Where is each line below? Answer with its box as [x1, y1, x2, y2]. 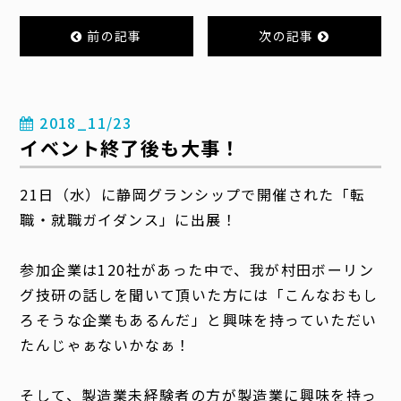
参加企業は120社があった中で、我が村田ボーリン [20, 259, 375, 280]
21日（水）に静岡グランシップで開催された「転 [20, 183, 366, 205]
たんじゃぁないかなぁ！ [20, 334, 192, 355]
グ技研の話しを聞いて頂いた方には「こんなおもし [20, 284, 379, 305]
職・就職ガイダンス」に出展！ [20, 209, 238, 230]
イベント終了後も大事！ [20, 134, 241, 161]
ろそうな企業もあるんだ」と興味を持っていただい [20, 309, 378, 330]
